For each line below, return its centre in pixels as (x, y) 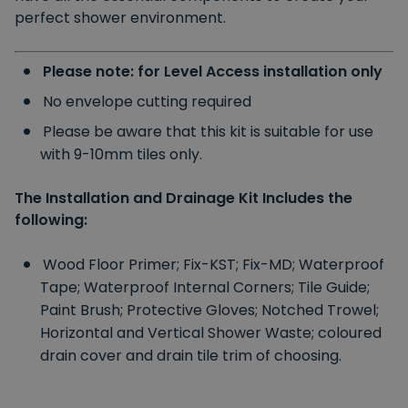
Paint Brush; (83, 310)
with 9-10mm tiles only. (123, 154)
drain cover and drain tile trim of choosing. (191, 355)
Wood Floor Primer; (113, 264)
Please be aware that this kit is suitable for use (208, 131)
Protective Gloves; (194, 310)
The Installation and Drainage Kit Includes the (184, 198)
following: (51, 219)
